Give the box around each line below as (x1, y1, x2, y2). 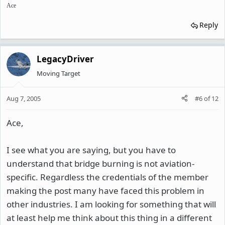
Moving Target (37, 69, 80, 78)
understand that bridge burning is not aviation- (7, 157, 194, 169)
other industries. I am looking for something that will (7, 198, 216, 210)
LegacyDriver (37, 53, 94, 65)
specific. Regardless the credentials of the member (7, 171, 208, 183)
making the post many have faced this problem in (7, 184, 204, 196)
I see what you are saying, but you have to (7, 144, 176, 156)
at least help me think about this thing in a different (7, 211, 212, 223)
